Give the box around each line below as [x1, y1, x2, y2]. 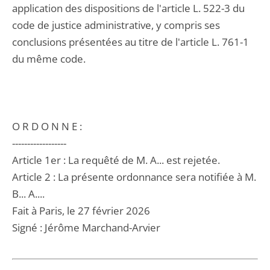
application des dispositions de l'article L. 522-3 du [12, 1, 245, 15]
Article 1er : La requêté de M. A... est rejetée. [12, 153, 220, 167]
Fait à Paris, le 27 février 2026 [12, 204, 150, 218]
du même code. [12, 52, 86, 66]
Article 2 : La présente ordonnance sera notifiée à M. [12, 170, 256, 184]
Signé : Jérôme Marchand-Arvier [12, 221, 160, 234]
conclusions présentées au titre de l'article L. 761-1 [12, 35, 249, 49]
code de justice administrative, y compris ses [12, 18, 220, 32]
